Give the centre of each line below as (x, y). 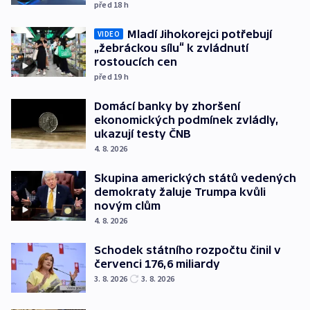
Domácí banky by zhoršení (167, 106)
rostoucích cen (136, 62)
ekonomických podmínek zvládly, (186, 120)
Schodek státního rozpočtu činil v (188, 250)
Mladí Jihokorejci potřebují (200, 34)
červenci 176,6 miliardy (157, 264)
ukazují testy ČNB (143, 134)
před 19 (109, 77)
